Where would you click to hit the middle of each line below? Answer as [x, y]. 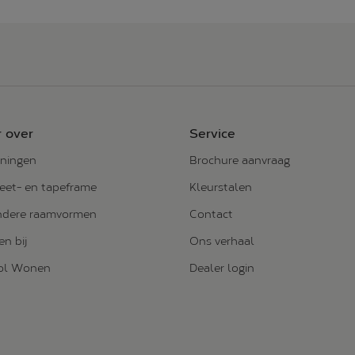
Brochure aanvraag [240, 160]
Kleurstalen [221, 187]
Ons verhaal [222, 241]
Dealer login [222, 268]
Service [212, 134]
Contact [211, 214]
